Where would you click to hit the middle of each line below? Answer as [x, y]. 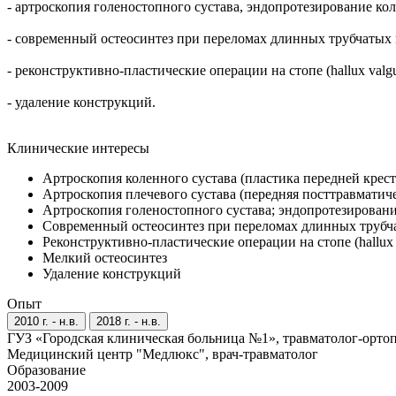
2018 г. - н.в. [129, 322]
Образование [46, 370]
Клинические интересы [78, 148]
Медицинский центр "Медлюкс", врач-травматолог [163, 354]
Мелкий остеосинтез [105, 258]
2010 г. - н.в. [46, 322]
